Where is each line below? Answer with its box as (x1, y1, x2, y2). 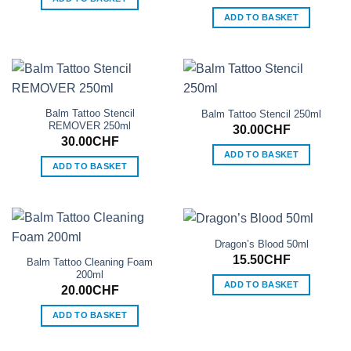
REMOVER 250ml (49, 120, 131, 132)
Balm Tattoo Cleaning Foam (27, 256, 153, 269)
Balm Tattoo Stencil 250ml (201, 107, 321, 120)
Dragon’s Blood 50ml (214, 238, 309, 251)
